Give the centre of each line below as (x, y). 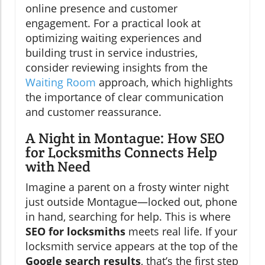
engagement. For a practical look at (113, 23)
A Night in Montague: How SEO (125, 138)
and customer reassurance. (93, 112)
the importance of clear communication (125, 97)
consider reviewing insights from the (117, 68)
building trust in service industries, (112, 53)
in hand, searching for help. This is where (128, 217)
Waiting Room (61, 83)
